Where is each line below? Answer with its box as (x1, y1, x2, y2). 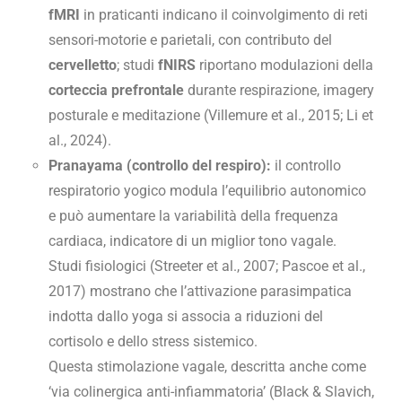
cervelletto (48, 57, 117, 74)
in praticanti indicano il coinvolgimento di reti (80, 6, 368, 24)
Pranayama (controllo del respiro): (48, 157, 271, 175)
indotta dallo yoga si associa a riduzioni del (48, 308, 323, 326)
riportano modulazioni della (196, 57, 373, 74)
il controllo (271, 157, 341, 175)
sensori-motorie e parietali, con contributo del (48, 31, 332, 49)
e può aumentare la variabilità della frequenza (48, 207, 338, 225)
